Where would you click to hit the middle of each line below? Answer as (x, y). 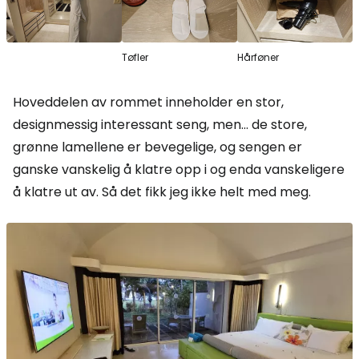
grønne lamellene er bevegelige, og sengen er (157, 147)
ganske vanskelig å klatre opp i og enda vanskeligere (179, 169)
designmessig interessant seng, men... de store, (160, 124)
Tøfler (135, 57)
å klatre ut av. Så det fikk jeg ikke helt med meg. (162, 192)
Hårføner (258, 57)
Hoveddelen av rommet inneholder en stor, (148, 102)
